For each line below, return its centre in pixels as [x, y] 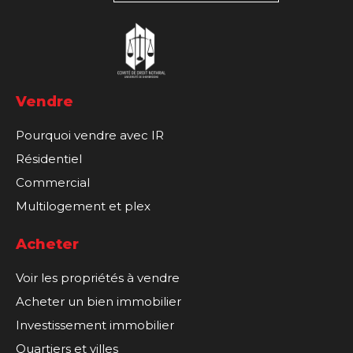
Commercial [53, 182]
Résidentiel [49, 158]
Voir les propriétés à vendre [98, 277]
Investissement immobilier [95, 325]
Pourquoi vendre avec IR [90, 135]
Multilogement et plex [83, 206]
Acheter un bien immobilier [98, 301]
